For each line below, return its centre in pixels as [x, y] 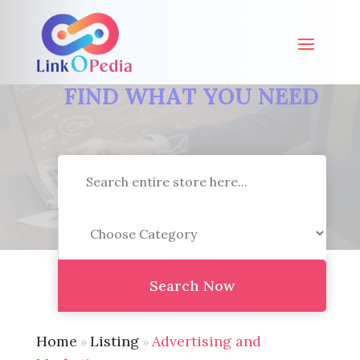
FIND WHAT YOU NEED [192, 97]
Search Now [192, 286]
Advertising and [206, 341]
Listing [114, 341]
